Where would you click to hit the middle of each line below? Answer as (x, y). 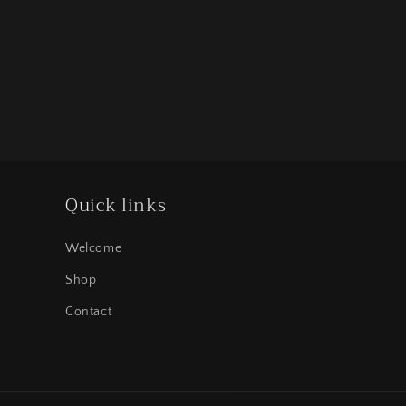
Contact (89, 312)
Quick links (116, 205)
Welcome (94, 248)
